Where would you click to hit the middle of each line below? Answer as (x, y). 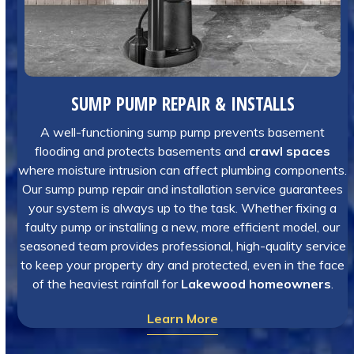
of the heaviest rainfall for (106, 284)
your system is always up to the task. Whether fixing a (183, 208)
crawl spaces (290, 151)
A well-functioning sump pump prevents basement (183, 132)
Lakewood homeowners (256, 284)
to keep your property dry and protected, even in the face (183, 265)
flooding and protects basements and (142, 151)
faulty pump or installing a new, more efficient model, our (183, 227)
